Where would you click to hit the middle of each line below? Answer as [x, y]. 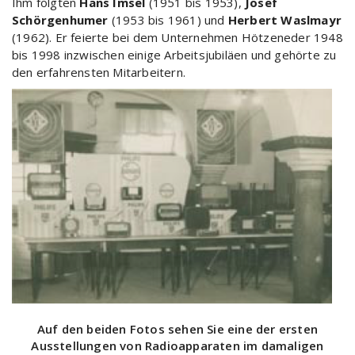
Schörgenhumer [60, 19]
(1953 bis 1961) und [168, 19]
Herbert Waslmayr [285, 19]
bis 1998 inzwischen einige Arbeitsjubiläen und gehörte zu [174, 54]
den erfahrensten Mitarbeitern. [99, 72]
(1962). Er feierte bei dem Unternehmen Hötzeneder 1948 [177, 37]
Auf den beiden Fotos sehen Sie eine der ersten [177, 329]
